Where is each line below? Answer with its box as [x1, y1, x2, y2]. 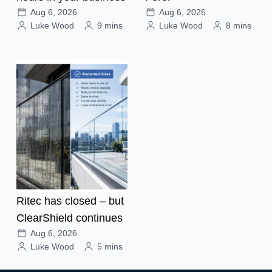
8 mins [225, 20, 251, 30]
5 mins [97, 241, 123, 251]
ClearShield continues [16, 211, 123, 224]
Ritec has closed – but [16, 194, 124, 207]
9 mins [97, 20, 123, 30]
